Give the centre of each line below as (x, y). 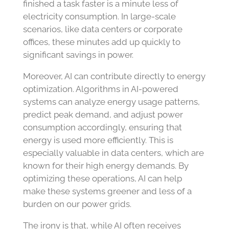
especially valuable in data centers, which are (113, 153)
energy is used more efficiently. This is (98, 140)
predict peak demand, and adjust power (103, 115)
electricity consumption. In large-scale (99, 17)
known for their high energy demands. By (106, 166)
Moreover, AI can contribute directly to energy (114, 76)
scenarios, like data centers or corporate (102, 29)
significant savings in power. (78, 55)
